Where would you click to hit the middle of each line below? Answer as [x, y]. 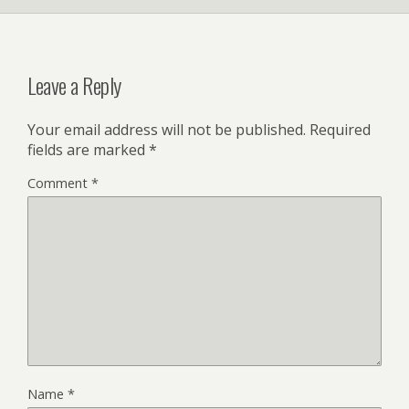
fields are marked [88, 150]
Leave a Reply [74, 85]
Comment [59, 184]
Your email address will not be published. [167, 130]
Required [340, 130]
